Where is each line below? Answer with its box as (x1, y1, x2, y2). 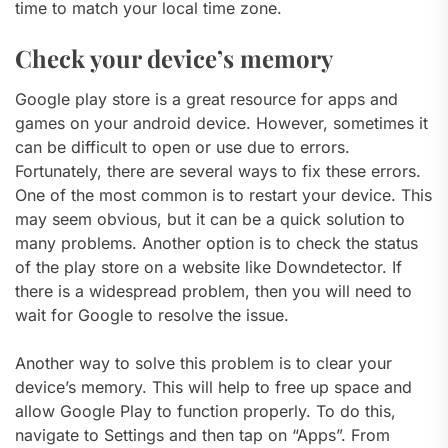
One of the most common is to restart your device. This (15, 184, 432, 205)
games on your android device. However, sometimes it (15, 112, 428, 133)
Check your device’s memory (15, 41, 333, 74)
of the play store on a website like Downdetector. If (15, 256, 402, 277)
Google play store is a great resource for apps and (15, 88, 398, 109)
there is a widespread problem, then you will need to (15, 280, 412, 301)
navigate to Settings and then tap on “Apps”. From (15, 424, 390, 445)
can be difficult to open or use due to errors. (15, 136, 350, 157)
